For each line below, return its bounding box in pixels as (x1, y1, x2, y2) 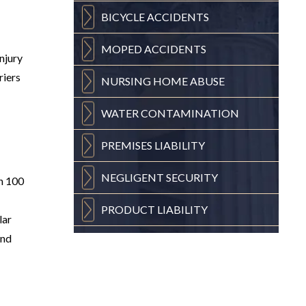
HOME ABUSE (153, 74, 225, 87)
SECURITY (166, 170, 218, 184)
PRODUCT (101, 202, 157, 216)
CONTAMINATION (141, 106, 239, 120)
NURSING (101, 74, 153, 87)
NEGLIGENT (101, 170, 166, 184)
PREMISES (101, 138, 154, 152)
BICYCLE (101, 10, 147, 23)
